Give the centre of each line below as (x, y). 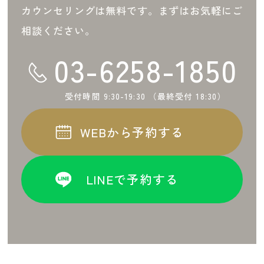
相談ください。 (58, 31)
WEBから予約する (132, 132)
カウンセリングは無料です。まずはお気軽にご (132, 11)
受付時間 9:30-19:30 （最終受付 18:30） (146, 96)
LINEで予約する (132, 179)
